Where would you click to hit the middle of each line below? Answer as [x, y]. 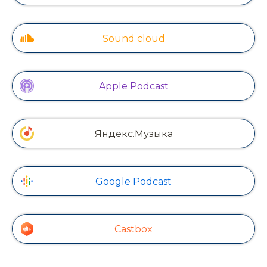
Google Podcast [133, 181]
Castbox [133, 229]
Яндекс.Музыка [133, 133]
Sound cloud [133, 38]
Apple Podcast [133, 86]
